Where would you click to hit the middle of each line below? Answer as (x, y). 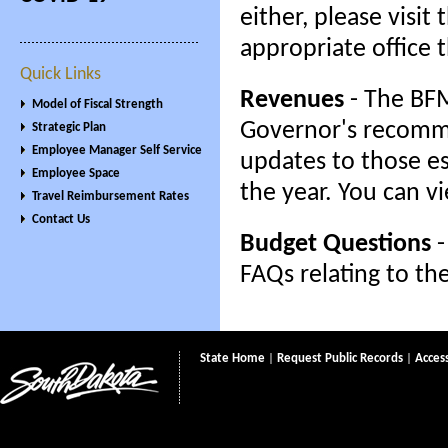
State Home (232, 358)
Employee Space (76, 173)
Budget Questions (335, 244)
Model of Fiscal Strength (97, 104)
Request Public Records (340, 358)
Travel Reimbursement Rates (110, 196)
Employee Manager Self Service (117, 150)
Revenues (292, 100)
